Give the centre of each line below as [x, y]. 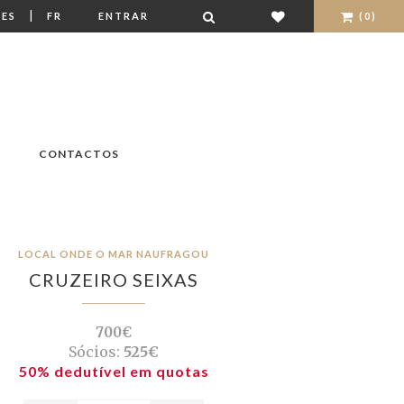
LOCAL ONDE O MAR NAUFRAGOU [114, 254]
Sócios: [94, 352]
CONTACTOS [78, 154]
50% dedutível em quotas [114, 372]
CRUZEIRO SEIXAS [114, 280]
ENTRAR [124, 16]
